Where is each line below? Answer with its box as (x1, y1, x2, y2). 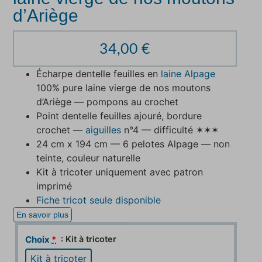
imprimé (36, 180, 73, 192)
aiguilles (82, 123, 122, 136)
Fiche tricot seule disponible (36, 194, 161, 206)
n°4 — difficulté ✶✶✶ (121, 123, 219, 136)
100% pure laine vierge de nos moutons (36, 81, 211, 94)
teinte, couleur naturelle (36, 151, 141, 164)
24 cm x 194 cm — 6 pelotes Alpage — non (36, 137, 230, 150)
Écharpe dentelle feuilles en (36, 67, 161, 80)
